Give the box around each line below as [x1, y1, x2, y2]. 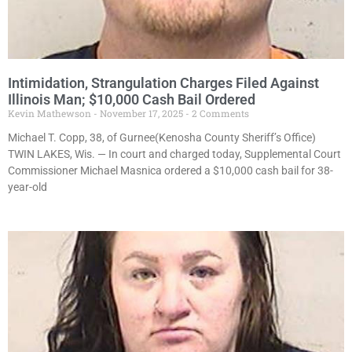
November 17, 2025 [97, 107, 185, 120]
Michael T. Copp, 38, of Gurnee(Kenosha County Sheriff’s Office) [8, 131, 316, 145]
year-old [8, 181, 47, 194]
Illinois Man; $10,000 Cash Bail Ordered [8, 91, 255, 108]
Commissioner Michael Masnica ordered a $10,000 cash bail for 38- [8, 164, 333, 178]
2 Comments [189, 107, 249, 120]
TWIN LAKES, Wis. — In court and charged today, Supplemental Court [8, 148, 341, 161]
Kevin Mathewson [8, 107, 93, 120]
